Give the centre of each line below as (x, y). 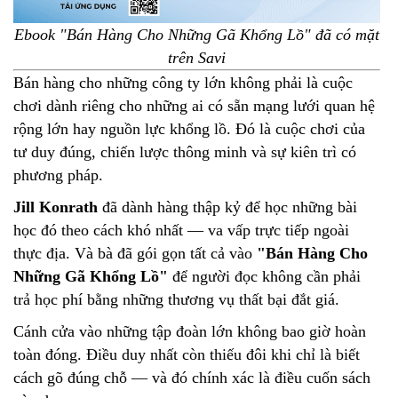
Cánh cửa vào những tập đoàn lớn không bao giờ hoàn (190, 331)
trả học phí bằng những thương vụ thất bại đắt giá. (176, 299)
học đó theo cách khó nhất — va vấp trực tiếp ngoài (181, 230)
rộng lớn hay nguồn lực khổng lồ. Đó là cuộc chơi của (189, 128)
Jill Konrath (56, 207)
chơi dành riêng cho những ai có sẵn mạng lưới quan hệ (194, 105)
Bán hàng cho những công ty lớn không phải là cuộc (183, 82)
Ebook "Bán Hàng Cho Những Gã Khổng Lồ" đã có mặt (197, 34)
